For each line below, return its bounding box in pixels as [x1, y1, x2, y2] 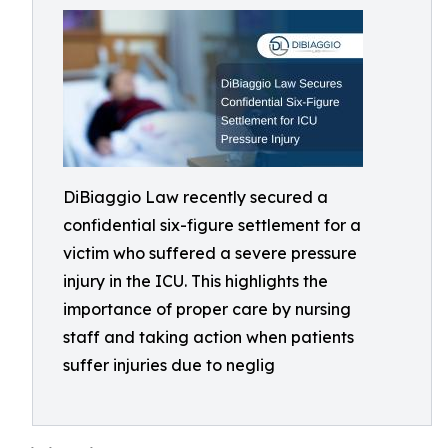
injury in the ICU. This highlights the [63, 271, 328, 291]
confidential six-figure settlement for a [63, 215, 361, 235]
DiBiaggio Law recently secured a [63, 187, 328, 207]
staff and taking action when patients [63, 327, 354, 347]
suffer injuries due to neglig [63, 355, 275, 375]
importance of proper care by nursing [63, 299, 351, 319]
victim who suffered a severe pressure [63, 243, 357, 263]
